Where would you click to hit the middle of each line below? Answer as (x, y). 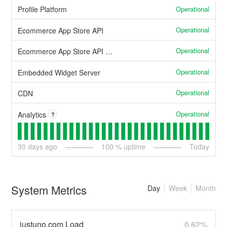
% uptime (129, 146)
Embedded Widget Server (59, 72)
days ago (42, 146)
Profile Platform (43, 9)
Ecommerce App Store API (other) (109, 51)
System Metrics (49, 190)
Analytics (32, 114)
